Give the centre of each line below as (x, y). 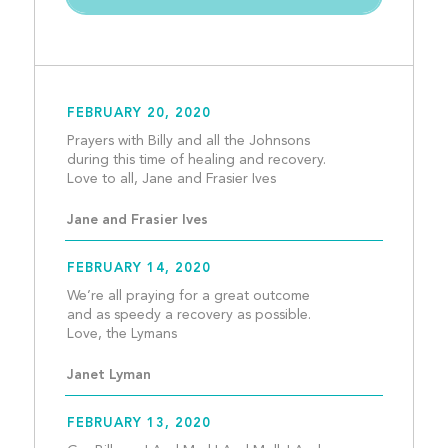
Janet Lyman (108, 374)
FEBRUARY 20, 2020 (138, 113)
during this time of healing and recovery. (196, 159)
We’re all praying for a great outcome (188, 295)
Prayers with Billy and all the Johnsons (188, 140)
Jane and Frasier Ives (137, 219)
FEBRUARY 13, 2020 (138, 423)
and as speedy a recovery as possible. (188, 314)
